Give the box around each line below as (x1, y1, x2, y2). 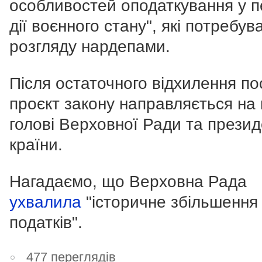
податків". (9, 213, 82, 232)
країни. (9, 136, 63, 154)
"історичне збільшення (86, 193, 258, 212)
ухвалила (9, 193, 86, 212)
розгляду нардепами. (9, 37, 170, 56)
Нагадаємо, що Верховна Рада (9, 173, 247, 191)
